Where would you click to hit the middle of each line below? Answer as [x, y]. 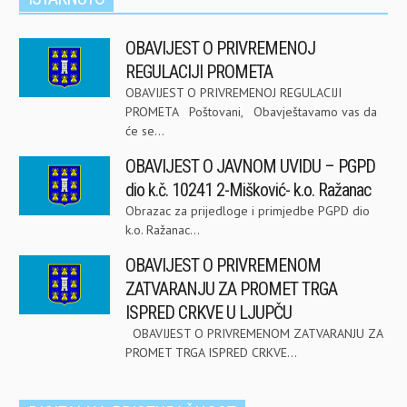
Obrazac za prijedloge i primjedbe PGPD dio [248, 211]
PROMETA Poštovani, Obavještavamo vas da [251, 112]
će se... [145, 131]
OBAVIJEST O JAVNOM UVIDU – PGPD [250, 167]
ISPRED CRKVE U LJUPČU [208, 313]
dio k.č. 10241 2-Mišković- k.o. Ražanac [248, 190]
